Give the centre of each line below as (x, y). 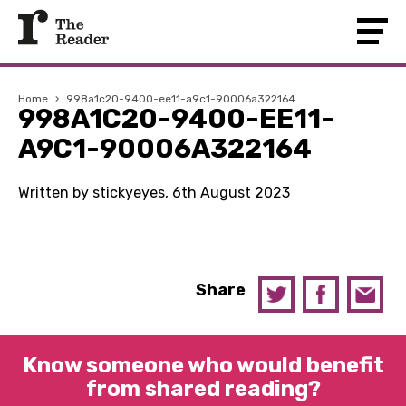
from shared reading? (203, 389)
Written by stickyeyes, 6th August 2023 (154, 193)
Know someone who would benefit (203, 365)
